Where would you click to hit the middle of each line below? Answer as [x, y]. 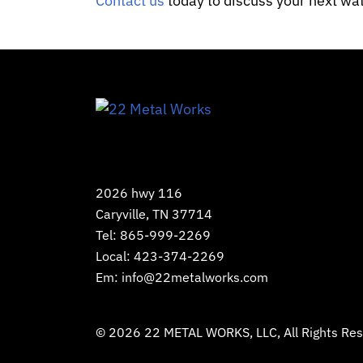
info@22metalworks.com [194, 278]
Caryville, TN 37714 [154, 214]
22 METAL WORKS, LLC [210, 333]
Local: [114, 256]
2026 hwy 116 [139, 193]
